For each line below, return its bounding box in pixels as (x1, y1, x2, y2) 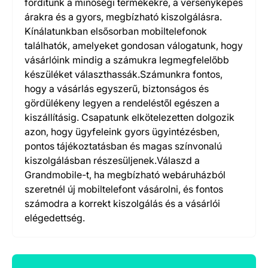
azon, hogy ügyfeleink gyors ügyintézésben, (25, 126, 220, 138)
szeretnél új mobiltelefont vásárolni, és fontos (25, 183, 223, 195)
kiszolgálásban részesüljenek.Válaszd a (25, 154, 200, 166)
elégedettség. (25, 212, 85, 224)
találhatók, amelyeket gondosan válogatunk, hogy (25, 39, 243, 51)
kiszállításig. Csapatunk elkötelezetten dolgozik (25, 111, 234, 123)
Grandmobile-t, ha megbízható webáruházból (25, 169, 226, 181)
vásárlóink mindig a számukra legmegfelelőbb (25, 54, 229, 66)
